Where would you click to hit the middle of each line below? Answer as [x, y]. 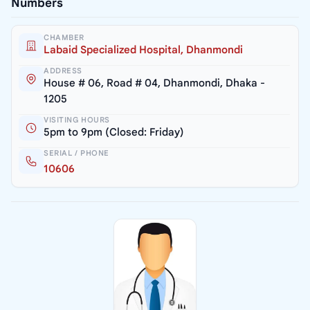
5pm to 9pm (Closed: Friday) [114, 133]
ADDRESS [63, 71]
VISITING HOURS [77, 120]
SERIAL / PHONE [76, 153]
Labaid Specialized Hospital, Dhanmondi [143, 50]
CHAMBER [64, 38]
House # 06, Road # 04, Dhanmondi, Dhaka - [154, 83]
